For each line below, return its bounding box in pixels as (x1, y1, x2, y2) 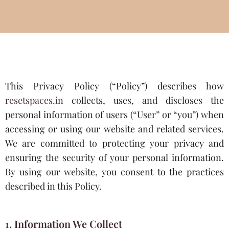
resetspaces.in (5, 94, 63, 106)
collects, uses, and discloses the (63, 94, 224, 106)
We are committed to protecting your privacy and (5, 136, 224, 149)
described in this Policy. (5, 179, 102, 192)
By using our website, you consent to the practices (5, 165, 224, 178)
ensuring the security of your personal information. (5, 151, 224, 164)
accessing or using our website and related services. (5, 122, 224, 135)
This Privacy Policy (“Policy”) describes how (5, 79, 224, 92)
